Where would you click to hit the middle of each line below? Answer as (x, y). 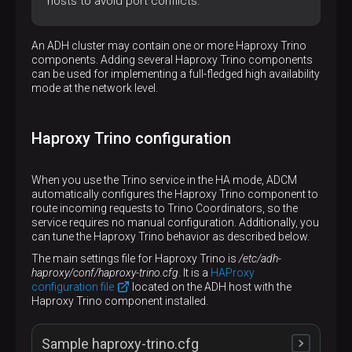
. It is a (194, 273)
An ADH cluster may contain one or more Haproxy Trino (169, 46)
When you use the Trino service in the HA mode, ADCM (164, 180)
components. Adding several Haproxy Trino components (172, 60)
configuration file (73, 287)
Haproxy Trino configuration (131, 138)
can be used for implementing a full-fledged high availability (176, 74)
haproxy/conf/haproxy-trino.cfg (105, 273)
